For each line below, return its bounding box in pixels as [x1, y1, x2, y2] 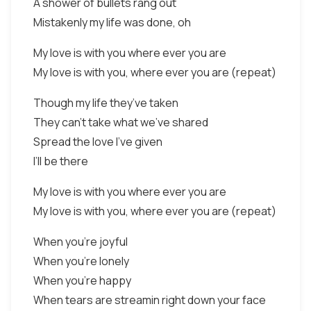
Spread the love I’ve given [33, 134, 162, 149]
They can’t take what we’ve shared [33, 115, 208, 130]
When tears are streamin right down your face [33, 292, 266, 308]
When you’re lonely [33, 253, 129, 269]
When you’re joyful [33, 234, 128, 249]
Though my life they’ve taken [33, 95, 178, 110]
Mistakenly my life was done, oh [33, 15, 191, 30]
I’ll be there [33, 153, 88, 169]
